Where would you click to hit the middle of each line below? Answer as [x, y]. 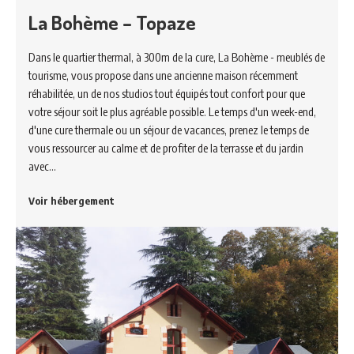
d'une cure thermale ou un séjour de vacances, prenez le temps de [169, 129]
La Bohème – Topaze [112, 22]
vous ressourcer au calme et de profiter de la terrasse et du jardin [166, 147]
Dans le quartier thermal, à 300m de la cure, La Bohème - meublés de [177, 56]
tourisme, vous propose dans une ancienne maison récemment [163, 75]
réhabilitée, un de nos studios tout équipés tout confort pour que [167, 93]
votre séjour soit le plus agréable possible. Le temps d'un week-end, [172, 111]
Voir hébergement [72, 200]
